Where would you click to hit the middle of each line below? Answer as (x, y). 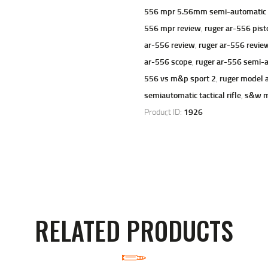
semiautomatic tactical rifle (192, 95)
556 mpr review (172, 28)
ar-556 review (169, 44)
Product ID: (164, 111)
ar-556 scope (168, 61)
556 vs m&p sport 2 (180, 78)
